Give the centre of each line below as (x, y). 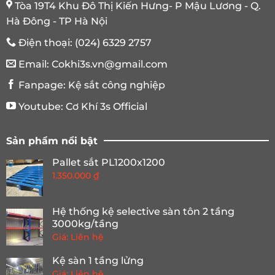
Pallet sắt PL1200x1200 (109, 162)
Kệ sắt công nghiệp (117, 85)
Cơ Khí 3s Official (107, 106)
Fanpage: (42, 85)
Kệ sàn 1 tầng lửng (98, 260)
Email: (34, 64)
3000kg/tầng (85, 223)
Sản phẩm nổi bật (52, 141)
